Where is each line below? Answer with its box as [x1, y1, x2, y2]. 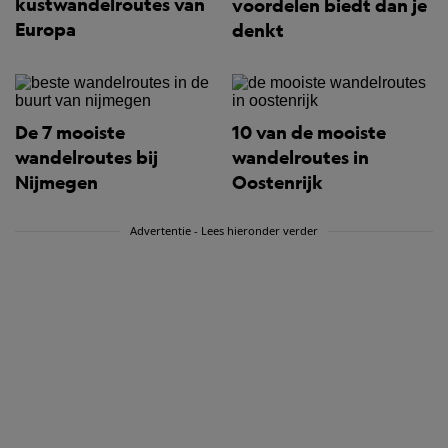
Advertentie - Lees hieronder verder [130, 223, 319, 238]
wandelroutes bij [15, 146, 158, 169]
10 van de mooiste [232, 121, 386, 144]
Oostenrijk [232, 171, 323, 194]
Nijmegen [15, 171, 98, 194]
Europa [15, 18, 76, 41]
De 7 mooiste [15, 121, 125, 144]
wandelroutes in [232, 146, 369, 169]
